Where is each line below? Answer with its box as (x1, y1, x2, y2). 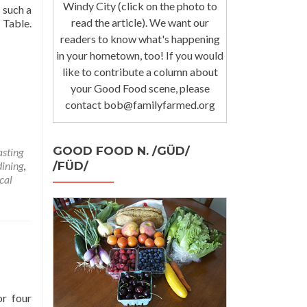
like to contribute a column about (62, 64, 218, 78)
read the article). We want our (71, 15, 209, 29)
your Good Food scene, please (70, 81, 210, 95)
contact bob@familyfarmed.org (64, 97, 215, 111)
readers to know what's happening (60, 32, 220, 45)
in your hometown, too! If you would (56, 48, 223, 62)
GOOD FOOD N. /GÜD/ (53, 143, 190, 158)
